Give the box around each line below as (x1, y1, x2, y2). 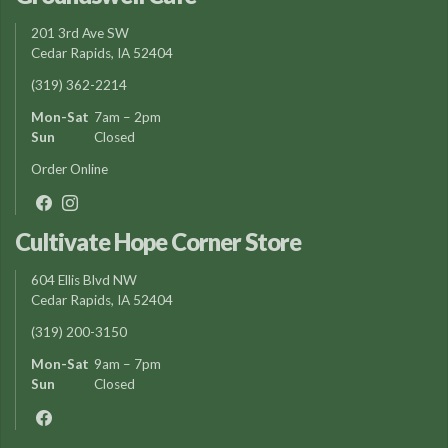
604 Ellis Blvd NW (31, 271, 137, 288)
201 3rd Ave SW (31, 24, 129, 41)
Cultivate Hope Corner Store (15, 226, 301, 256)
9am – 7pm (91, 355, 161, 372)
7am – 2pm (91, 108, 161, 125)
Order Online (31, 160, 108, 177)
